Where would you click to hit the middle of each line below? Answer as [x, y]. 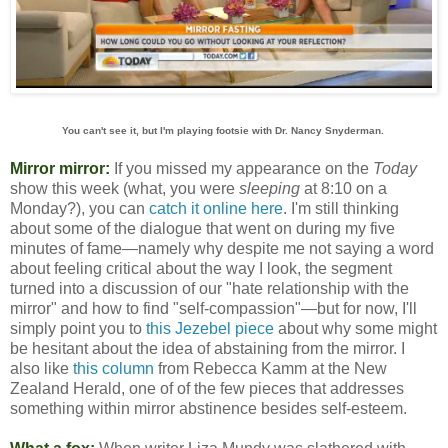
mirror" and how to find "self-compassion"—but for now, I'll [213, 309]
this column [113, 369]
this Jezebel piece [210, 329]
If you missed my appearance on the [241, 169]
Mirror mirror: [60, 169]
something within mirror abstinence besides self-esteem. [208, 409]
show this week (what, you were [124, 189]
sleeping [269, 189]
